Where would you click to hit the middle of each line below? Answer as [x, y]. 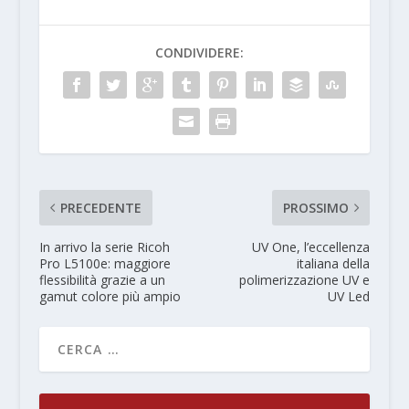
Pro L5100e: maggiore [105, 263]
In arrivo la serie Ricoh [104, 246]
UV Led [349, 296]
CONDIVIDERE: [200, 52]
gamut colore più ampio [110, 296]
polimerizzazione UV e [305, 279]
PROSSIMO [316, 207]
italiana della [334, 263]
